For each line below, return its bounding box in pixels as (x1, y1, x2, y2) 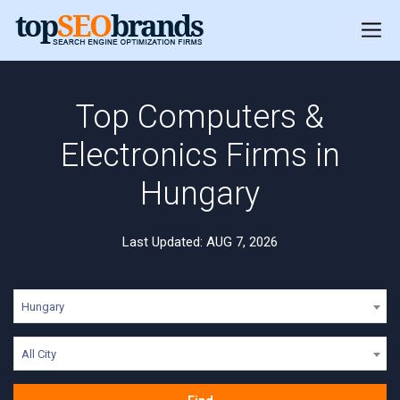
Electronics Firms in (60, 137, 340, 174)
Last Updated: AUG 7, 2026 (122, 234, 278, 250)
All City (21, 347, 56, 361)
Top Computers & (76, 98, 324, 136)
